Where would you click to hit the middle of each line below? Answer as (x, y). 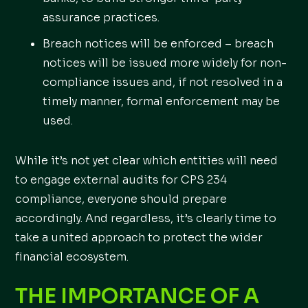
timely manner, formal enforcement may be (162, 101)
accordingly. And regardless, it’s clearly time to (146, 218)
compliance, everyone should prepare (121, 199)
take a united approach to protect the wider (139, 238)
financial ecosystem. (72, 257)
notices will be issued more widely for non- (165, 63)
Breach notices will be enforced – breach (158, 44)
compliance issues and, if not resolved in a (163, 82)
